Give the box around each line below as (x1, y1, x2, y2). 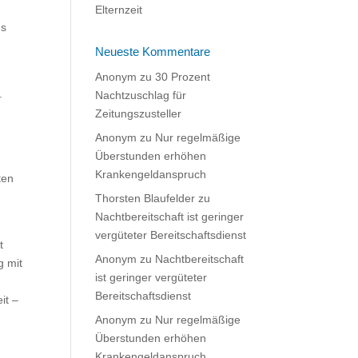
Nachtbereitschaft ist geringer (95, 210, 245, 223)
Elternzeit (95, 3, 143, 16)
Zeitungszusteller (95, 107, 182, 120)
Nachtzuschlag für (95, 89, 187, 101)
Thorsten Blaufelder (95, 192, 196, 205)
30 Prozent (155, 70, 211, 83)
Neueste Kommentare (95, 45, 211, 58)
